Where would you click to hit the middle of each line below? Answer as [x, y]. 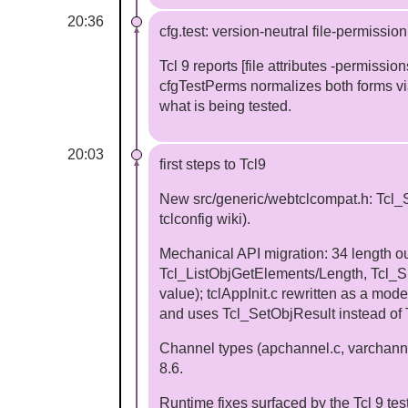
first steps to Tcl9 [213, 165]
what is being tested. [226, 107]
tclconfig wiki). [205, 219]
